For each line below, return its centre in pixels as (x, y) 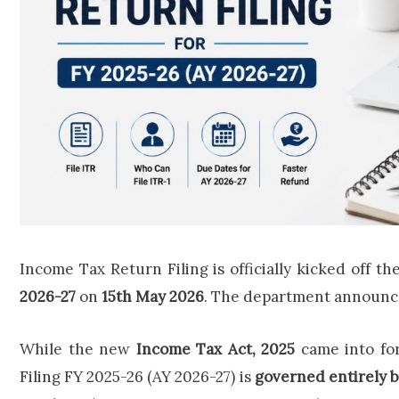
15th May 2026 (153, 297)
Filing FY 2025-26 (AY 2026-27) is (137, 376)
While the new (78, 349)
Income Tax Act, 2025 (215, 349)
